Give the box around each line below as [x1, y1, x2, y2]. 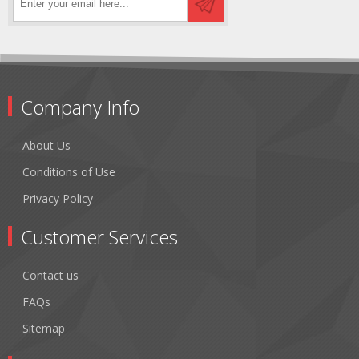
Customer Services [21, 223, 178, 250]
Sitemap [22, 320, 65, 336]
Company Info [21, 93, 139, 120]
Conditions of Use [22, 163, 115, 179]
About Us [22, 137, 71, 153]
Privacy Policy [22, 190, 93, 206]
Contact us [22, 267, 79, 283]
